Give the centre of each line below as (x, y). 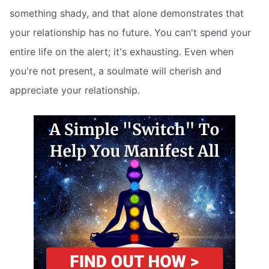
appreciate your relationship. (75, 90)
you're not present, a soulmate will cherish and (116, 71)
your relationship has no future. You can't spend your (130, 33)
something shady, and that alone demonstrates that (127, 14)
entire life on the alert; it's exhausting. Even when (122, 52)
